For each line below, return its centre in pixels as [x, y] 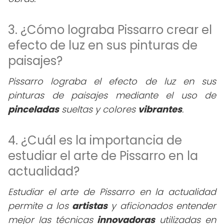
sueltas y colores [98, 109]
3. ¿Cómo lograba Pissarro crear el [110, 30]
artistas [90, 206]
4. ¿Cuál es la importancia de [95, 140]
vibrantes [160, 109]
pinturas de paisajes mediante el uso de [112, 95]
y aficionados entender [162, 206]
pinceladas [33, 109]
